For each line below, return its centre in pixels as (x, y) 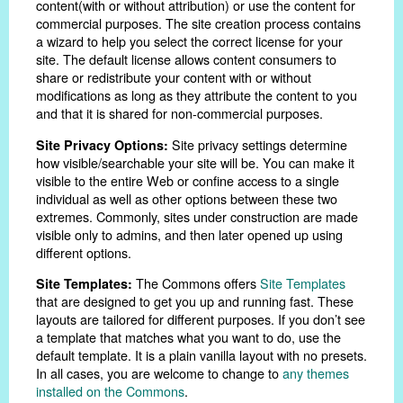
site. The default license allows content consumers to (186, 59)
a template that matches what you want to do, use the (188, 337)
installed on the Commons (110, 391)
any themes (316, 373)
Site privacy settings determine (258, 144)
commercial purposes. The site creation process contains (198, 23)
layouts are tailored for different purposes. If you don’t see (201, 319)
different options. (84, 252)
